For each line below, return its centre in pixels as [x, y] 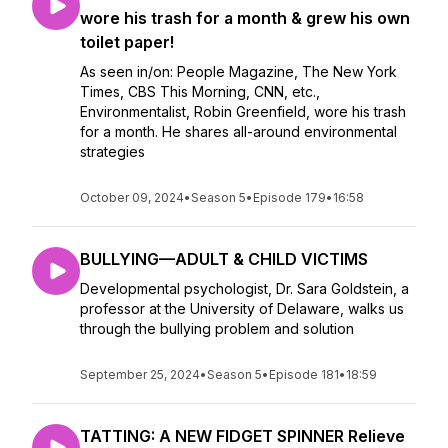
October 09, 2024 [132, 197]
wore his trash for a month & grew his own [245, 18]
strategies [112, 151]
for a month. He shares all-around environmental [238, 131]
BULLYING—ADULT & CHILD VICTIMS [224, 259]
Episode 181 [304, 374]
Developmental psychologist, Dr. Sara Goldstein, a [244, 288]
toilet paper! [127, 42]
